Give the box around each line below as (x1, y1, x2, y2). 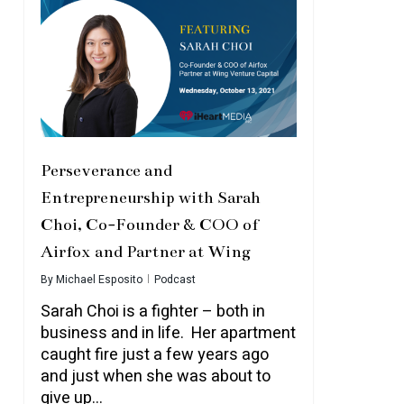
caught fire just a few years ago (40, 343, 269, 367)
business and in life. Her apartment (40, 321, 296, 345)
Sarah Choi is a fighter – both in (40, 299, 265, 324)
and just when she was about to (40, 364, 271, 389)
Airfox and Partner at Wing (40, 242, 251, 262)
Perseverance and (40, 161, 172, 180)
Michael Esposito (55, 271, 142, 288)
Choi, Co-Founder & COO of (40, 215, 258, 234)
